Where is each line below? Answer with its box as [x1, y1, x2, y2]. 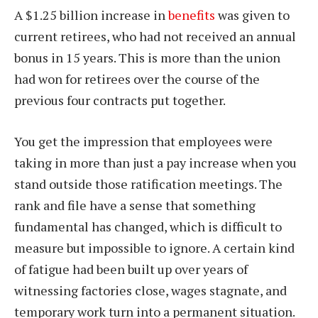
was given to [218, 6, 290, 23]
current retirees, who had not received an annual [14, 28, 296, 45]
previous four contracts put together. [14, 92, 226, 109]
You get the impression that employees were [14, 132, 273, 150]
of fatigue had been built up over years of [14, 260, 248, 278]
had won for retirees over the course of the [14, 70, 260, 87]
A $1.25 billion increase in [14, 6, 168, 23]
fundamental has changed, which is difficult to [14, 217, 282, 235]
